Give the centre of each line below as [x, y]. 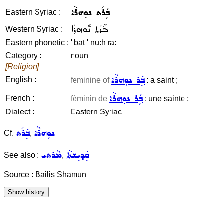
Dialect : [20, 112]
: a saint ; [161, 80]
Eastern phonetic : [37, 43]
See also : [22, 155]
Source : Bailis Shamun [45, 174]
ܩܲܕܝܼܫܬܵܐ [77, 155]
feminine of [91, 80]
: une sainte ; [166, 98]
